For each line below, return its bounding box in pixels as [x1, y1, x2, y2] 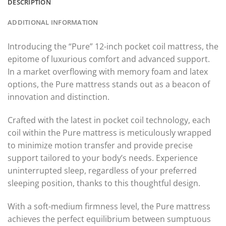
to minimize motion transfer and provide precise [8, 139, 193, 151]
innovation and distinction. [8, 91, 109, 102]
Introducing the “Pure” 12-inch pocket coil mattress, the [8, 40, 218, 52]
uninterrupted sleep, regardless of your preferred [8, 164, 197, 176]
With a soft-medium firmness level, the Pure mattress [8, 200, 210, 212]
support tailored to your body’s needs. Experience [8, 152, 198, 163]
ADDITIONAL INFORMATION [8, 17, 98, 27]
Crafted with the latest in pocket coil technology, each [8, 114, 210, 126]
